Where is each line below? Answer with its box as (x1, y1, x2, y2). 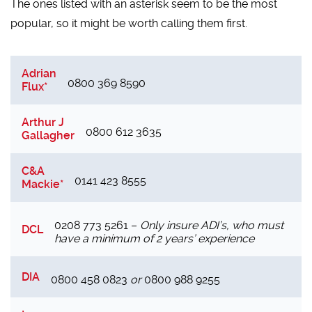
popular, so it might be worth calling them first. (10, 17, 248, 31)
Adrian (22, 67, 57, 81)
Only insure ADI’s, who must (140, 219, 284, 233)
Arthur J (22, 116, 65, 130)
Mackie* (22, 178, 64, 192)
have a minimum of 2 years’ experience (54, 232, 255, 246)
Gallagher (22, 129, 75, 143)
